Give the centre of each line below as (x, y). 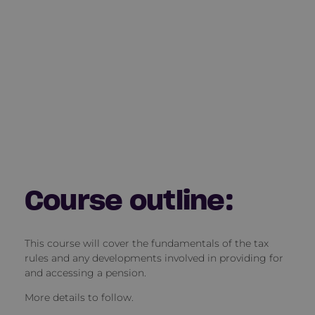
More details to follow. (79, 298)
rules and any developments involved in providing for (154, 258)
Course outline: (129, 200)
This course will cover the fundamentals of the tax (146, 244)
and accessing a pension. (85, 273)
